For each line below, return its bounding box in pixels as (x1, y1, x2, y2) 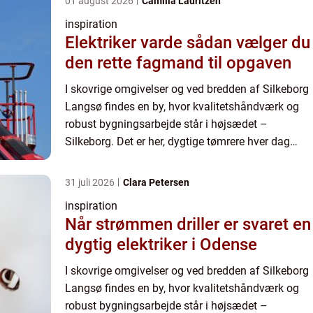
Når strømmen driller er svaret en (65, 214, 311, 234)
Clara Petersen (123, 176, 189, 188)
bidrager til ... (65, 152, 129, 166)
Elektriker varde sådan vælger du (65, 32, 187, 52)
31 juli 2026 (65, 176, 117, 188)
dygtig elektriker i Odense (65, 234, 257, 254)
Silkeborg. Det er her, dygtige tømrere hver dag (65, 134, 290, 148)
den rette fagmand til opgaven (65, 52, 291, 73)
